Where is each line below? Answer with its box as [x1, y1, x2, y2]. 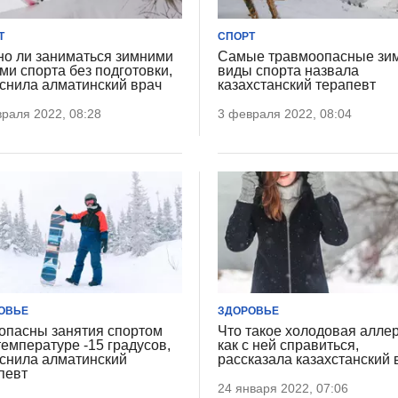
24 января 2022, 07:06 [218, 380, 349, 395]
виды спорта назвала [218, 63, 360, 79]
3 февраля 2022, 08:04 [218, 107, 353, 122]
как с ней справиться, [218, 337, 360, 353]
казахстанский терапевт [218, 77, 377, 93]
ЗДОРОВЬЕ [218, 304, 280, 317]
